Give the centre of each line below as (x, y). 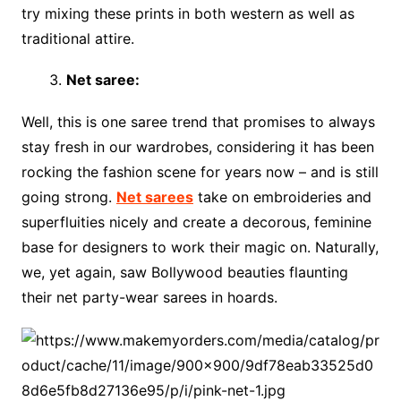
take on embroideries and (282, 197)
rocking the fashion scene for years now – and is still (200, 172)
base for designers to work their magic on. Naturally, (200, 247)
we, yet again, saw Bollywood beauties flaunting (184, 272)
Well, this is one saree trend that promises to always (198, 122)
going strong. (68, 197)
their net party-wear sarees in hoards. (149, 297)
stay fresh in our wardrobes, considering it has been (197, 147)
